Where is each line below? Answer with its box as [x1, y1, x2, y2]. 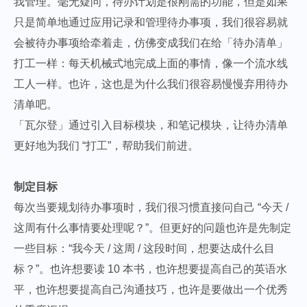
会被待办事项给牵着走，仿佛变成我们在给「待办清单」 [14, 36, 288, 49]
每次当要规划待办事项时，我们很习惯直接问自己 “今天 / [14, 201, 288, 213]
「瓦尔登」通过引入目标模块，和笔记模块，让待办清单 [14, 119, 288, 131]
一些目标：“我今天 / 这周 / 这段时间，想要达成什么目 [14, 242, 275, 254]
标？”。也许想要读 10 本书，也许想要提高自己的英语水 [14, 262, 287, 275]
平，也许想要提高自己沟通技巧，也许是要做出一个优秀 [14, 283, 288, 295]
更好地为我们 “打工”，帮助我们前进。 [14, 139, 199, 151]
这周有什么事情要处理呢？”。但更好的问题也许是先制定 [14, 221, 291, 234]
